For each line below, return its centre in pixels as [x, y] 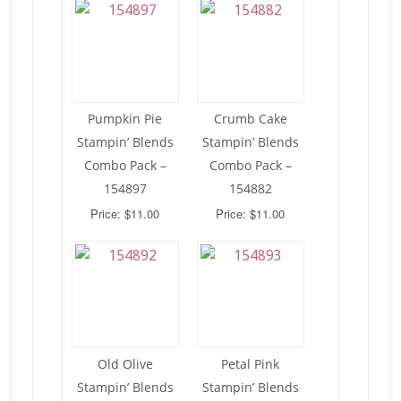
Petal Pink [251, 363]
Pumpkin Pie [125, 118]
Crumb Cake [250, 118]
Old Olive [125, 363]
